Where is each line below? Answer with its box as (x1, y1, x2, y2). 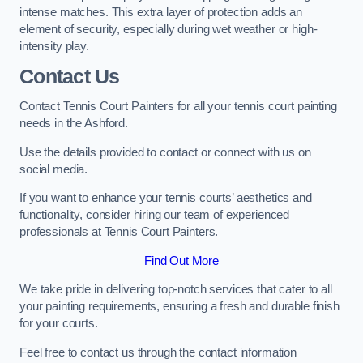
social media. (19, 162, 88, 176)
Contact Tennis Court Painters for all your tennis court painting (19, 100, 337, 113)
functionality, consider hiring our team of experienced (19, 208, 290, 222)
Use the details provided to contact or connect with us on (19, 145, 311, 159)
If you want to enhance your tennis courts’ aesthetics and (19, 191, 312, 205)
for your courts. (19, 317, 101, 331)
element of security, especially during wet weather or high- (19, 23, 318, 36)
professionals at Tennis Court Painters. (19, 225, 222, 239)
